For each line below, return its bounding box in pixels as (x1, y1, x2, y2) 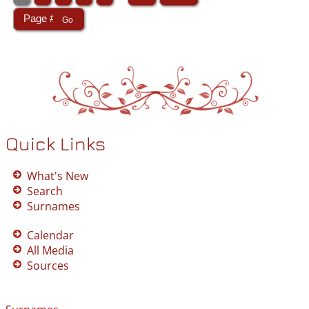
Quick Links (6, 132, 106, 155)
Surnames (27, 199, 80, 215)
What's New (27, 168, 88, 184)
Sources (27, 258, 69, 274)
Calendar (27, 228, 74, 243)
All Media (27, 243, 74, 259)
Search (27, 183, 63, 199)
